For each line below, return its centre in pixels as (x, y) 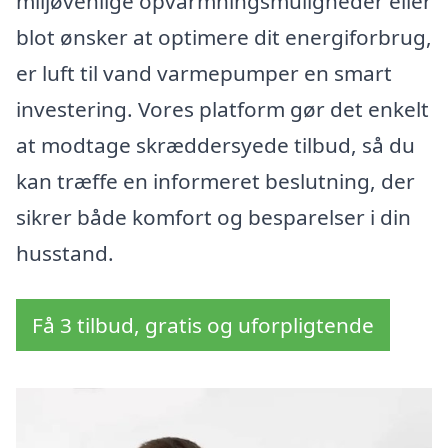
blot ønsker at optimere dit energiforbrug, (224, 37)
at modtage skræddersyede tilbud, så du (215, 145)
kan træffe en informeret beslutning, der (215, 181)
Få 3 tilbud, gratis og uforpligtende (203, 325)
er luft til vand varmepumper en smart (204, 73)
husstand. (65, 253)
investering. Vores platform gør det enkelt (222, 109)
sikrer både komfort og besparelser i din (213, 217)
